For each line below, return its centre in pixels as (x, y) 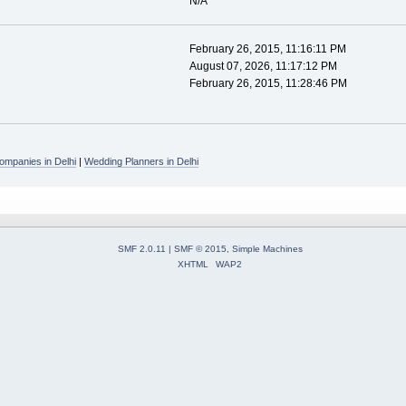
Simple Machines (267, 248)
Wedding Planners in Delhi (141, 162)
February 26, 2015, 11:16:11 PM (267, 48)
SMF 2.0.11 (141, 248)
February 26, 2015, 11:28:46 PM (268, 83)
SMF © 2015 (200, 248)
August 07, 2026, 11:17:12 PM (263, 66)
